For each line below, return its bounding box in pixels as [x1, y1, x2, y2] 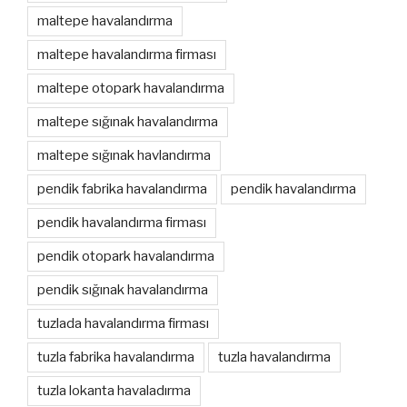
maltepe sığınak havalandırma [37, 113, 218, 130]
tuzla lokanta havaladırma [37, 382, 191, 399]
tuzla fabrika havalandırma [37, 348, 194, 365]
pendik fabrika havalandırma [37, 180, 207, 197]
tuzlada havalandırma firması [37, 314, 209, 332]
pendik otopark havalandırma [37, 247, 214, 264]
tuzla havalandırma [218, 348, 331, 365]
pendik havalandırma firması [37, 213, 206, 231]
